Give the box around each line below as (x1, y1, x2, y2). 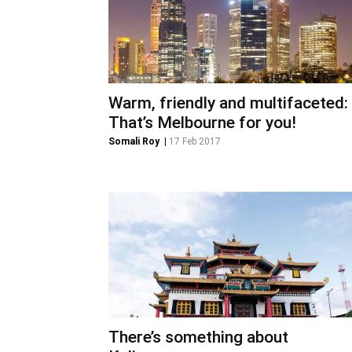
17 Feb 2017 (169, 136, 221, 147)
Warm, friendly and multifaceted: (108, 93, 348, 112)
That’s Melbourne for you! (108, 113, 296, 132)
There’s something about (108, 328, 288, 346)
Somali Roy (108, 136, 159, 147)
